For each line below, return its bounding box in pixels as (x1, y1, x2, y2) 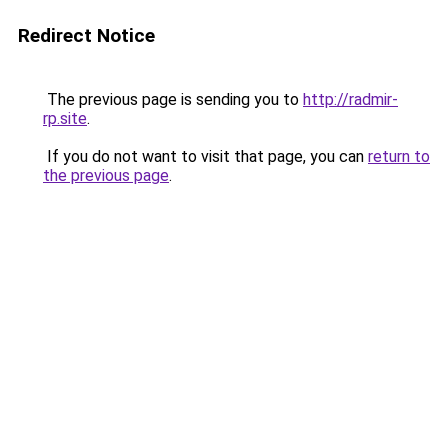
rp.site (43, 109, 87, 128)
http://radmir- (303, 90, 398, 109)
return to (368, 147, 430, 166)
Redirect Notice (18, 24, 155, 47)
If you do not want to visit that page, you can (43, 147, 368, 166)
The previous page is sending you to (43, 90, 303, 109)
